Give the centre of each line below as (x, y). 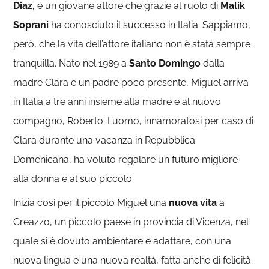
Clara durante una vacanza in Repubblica (104, 140)
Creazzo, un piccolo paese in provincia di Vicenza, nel (131, 222)
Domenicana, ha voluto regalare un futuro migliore (126, 159)
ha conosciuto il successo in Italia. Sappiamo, (150, 25)
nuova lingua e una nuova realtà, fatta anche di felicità (132, 260)
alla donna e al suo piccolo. (74, 178)
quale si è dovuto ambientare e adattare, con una (122, 241)
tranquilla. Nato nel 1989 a (70, 63)
